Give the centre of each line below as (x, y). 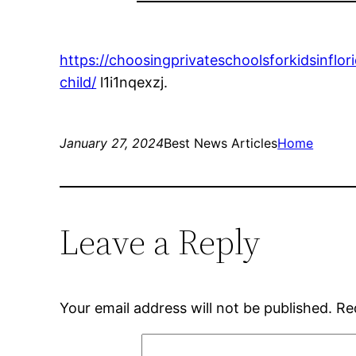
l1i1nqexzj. (132, 83)
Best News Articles (221, 143)
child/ (78, 83)
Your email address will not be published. (196, 308)
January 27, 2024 (112, 143)
